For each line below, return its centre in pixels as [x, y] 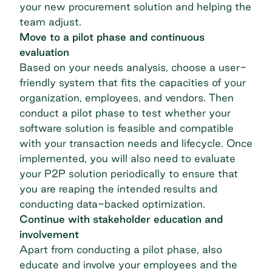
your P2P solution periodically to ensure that [129, 174]
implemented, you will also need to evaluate [127, 158]
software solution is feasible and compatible [127, 128]
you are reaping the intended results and [118, 189]
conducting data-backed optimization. [112, 204]
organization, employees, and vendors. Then [127, 98]
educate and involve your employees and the [128, 265]
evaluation [44, 52]
